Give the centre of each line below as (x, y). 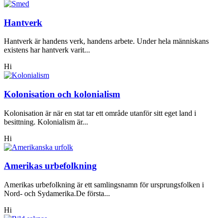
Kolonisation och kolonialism (62, 94)
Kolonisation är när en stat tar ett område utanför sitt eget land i (100, 113)
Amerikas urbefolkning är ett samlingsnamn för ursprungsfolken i (104, 185)
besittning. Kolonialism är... (46, 122)
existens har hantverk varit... (47, 50)
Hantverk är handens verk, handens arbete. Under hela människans (106, 41)
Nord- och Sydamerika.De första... (57, 194)
